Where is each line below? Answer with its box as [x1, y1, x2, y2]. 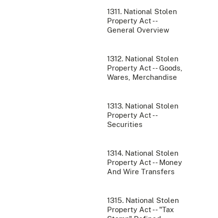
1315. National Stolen [107, 196, 179, 205]
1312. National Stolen [107, 54, 179, 63]
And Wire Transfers [107, 167, 175, 176]
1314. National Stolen [107, 149, 179, 158]
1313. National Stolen [107, 102, 179, 110]
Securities [107, 120, 143, 129]
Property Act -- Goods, [107, 64, 182, 73]
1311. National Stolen [107, 7, 177, 16]
